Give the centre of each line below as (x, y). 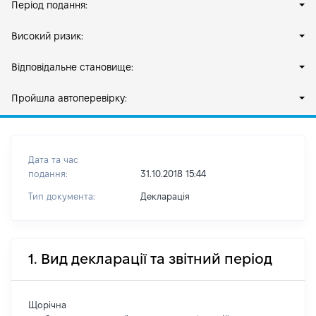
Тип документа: (62, 196)
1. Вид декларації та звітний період (150, 259)
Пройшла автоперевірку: (69, 98)
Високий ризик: (47, 36)
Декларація (165, 196)
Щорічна (47, 305)
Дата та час (53, 159)
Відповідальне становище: (72, 67)
